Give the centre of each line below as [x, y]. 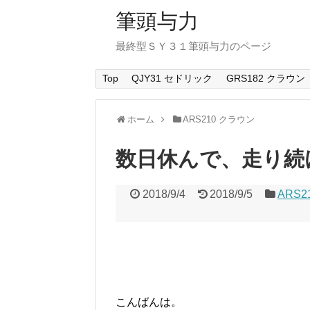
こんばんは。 [149, 302]
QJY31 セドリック [172, 79]
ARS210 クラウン [219, 120]
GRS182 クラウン [265, 79]
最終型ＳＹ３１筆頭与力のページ [193, 46]
